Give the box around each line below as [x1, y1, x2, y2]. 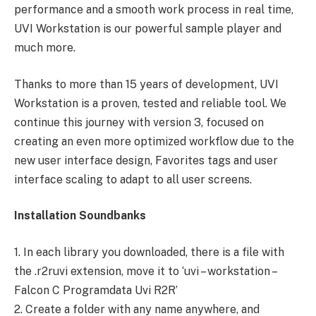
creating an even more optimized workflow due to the [14, 134, 294, 148]
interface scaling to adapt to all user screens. [14, 172, 252, 186]
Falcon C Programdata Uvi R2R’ [14, 283, 178, 297]
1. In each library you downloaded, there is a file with [14, 245, 284, 259]
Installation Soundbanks [14, 209, 146, 223]
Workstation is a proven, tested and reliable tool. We [14, 96, 286, 110]
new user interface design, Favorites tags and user [14, 153, 278, 167]
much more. [14, 41, 75, 55]
